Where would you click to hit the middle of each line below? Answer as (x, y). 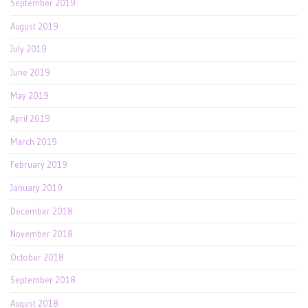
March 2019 (34, 142)
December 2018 (42, 211)
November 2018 (42, 234)
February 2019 (39, 165)
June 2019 (30, 73)
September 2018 (43, 280)
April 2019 (30, 119)
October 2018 (37, 257)
